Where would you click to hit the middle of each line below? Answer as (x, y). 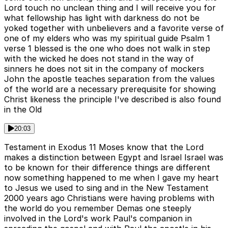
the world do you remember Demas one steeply (98, 208)
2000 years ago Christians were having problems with (109, 198)
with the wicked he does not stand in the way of (99, 59)
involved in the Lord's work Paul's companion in (98, 219)
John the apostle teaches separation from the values (109, 79)
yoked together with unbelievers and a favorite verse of (114, 28)
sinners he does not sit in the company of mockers (104, 69)
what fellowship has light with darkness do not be (102, 18)
